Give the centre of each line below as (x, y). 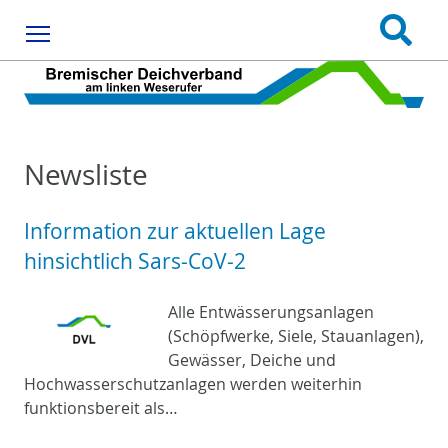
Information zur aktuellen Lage (175, 230)
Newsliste (86, 173)
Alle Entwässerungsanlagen (271, 311)
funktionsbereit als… (101, 407)
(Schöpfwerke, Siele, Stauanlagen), (296, 335)
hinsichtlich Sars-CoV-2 (135, 260)
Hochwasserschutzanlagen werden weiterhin (193, 383)
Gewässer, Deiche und (252, 359)
